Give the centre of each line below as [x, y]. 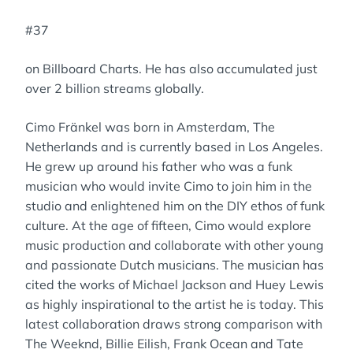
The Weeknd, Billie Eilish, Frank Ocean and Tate [164, 344]
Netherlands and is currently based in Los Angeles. [174, 147]
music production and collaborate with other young [175, 245]
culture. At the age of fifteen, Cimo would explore [168, 225]
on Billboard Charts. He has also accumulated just [171, 69]
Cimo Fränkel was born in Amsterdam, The [150, 127]
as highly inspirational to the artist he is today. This [175, 304]
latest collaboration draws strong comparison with [174, 324]
